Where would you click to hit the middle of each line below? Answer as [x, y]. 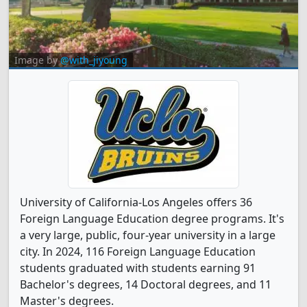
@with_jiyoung [94, 60]
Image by [37, 60]
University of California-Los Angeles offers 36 [136, 202]
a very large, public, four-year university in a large [148, 235]
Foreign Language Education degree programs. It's [152, 219]
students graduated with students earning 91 [138, 268]
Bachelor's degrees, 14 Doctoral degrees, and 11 [146, 284]
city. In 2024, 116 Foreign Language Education [138, 251]
